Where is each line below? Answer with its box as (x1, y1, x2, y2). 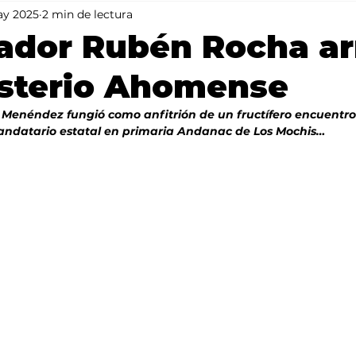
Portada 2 (75, 9, 134, 24)
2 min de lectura (42, 6, 133, 21)
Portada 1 (166, 9, 223, 24)
